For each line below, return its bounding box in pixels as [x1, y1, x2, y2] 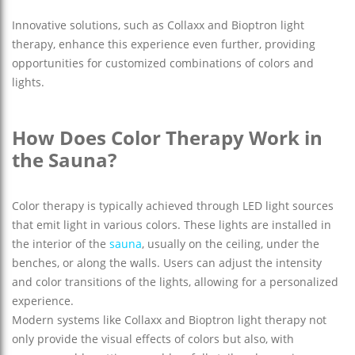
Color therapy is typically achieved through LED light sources [12, 198, 334, 214]
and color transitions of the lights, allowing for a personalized [12, 274, 338, 290]
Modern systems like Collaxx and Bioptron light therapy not [12, 312, 326, 328]
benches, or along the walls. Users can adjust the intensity [12, 255, 322, 271]
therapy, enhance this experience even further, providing [12, 36, 315, 52]
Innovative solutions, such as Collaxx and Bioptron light [12, 17, 304, 33]
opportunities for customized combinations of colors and [12, 55, 314, 71]
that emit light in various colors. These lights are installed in [12, 217, 331, 233]
